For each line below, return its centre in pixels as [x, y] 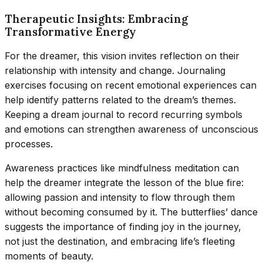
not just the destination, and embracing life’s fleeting [120, 242]
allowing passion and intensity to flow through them [120, 198]
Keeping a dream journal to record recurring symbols [124, 115]
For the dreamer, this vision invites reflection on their [122, 56]
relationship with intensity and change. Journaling [115, 71]
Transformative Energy [70, 31]
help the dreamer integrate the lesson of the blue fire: [124, 183]
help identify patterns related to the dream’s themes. [120, 100]
